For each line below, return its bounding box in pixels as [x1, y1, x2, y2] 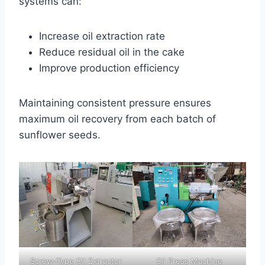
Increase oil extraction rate [39, 30, 165, 43]
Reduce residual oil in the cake [39, 46, 185, 59]
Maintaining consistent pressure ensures [19, 97, 211, 109]
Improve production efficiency [39, 62, 179, 75]
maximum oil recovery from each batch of [19, 113, 216, 125]
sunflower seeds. [19, 129, 101, 141]
